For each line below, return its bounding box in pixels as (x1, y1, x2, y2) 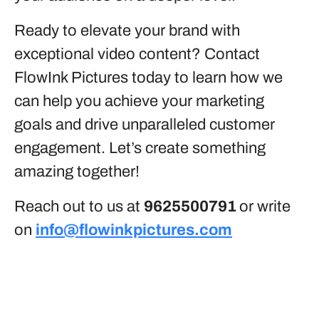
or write (239, 198, 291, 215)
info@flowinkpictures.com (36, 221, 232, 239)
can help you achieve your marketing (14, 93, 264, 110)
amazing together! (14, 163, 140, 180)
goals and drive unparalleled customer (14, 116, 275, 133)
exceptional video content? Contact (14, 46, 260, 63)
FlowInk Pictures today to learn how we (14, 69, 283, 86)
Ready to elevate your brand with (14, 22, 240, 39)
